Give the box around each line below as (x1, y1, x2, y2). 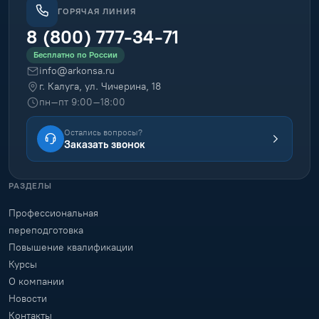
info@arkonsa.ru (39, 65, 115, 77)
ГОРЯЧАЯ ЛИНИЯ (58, 6, 136, 16)
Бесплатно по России (33, 50, 117, 60)
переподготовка (9, 224, 83, 236)
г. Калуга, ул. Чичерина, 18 (39, 80, 161, 93)
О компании (9, 276, 64, 288)
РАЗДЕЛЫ (9, 181, 52, 191)
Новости (9, 293, 47, 305)
